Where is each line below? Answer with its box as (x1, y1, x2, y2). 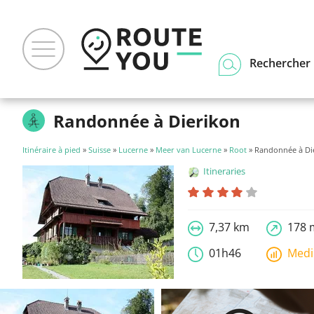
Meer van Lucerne (156, 144, 221, 155)
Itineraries (203, 165, 246, 177)
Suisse (88, 144, 111, 155)
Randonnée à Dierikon (53, 109, 240, 132)
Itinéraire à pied (22, 144, 81, 155)
